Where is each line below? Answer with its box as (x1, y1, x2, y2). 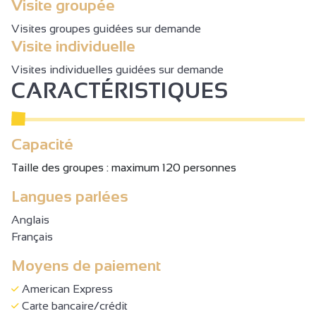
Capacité (11, 135, 73, 154)
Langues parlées (11, 188, 128, 206)
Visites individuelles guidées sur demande (11, 63, 224, 76)
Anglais (11, 214, 49, 226)
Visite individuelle (11, 37, 135, 56)
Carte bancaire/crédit (19, 300, 128, 312)
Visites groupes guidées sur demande (11, 23, 201, 35)
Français (11, 231, 53, 243)
